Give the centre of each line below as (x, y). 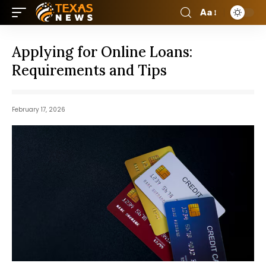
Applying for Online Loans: (102, 52)
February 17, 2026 (39, 110)
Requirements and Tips (89, 70)
